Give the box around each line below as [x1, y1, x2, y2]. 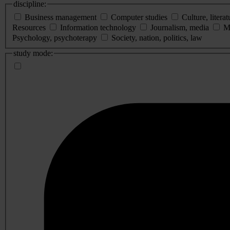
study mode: [13, 48, 53, 57]
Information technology [60, 23, 136, 32]
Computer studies [111, 12, 167, 22]
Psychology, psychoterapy [12, 33, 97, 42]
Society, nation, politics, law [111, 33, 202, 42]
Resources [12, 23, 46, 32]
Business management [25, 12, 97, 22]
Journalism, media [150, 23, 209, 32]
